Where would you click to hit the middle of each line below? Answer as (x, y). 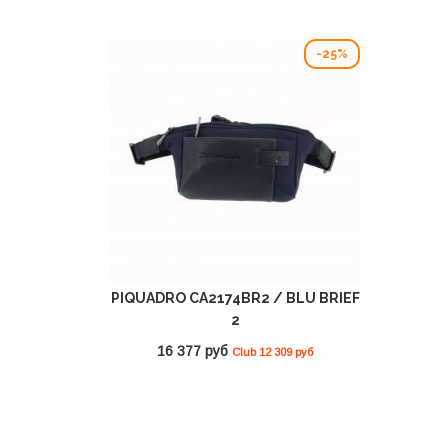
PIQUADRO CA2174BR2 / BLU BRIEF (235, 298)
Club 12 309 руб (272, 352)
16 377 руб (194, 351)
